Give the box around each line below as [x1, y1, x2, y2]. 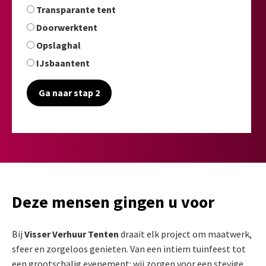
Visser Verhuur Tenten [24, 227, 119, 240]
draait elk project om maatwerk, [119, 227, 252, 240]
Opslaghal [36, 39, 81, 51]
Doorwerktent [36, 21, 97, 33]
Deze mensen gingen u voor [12, 191, 214, 213]
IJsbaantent [36, 56, 90, 69]
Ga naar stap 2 [39, 86, 100, 99]
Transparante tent [36, 3, 116, 15]
